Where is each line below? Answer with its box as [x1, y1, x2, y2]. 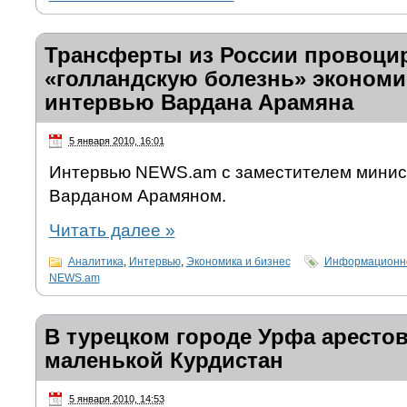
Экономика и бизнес [185, 254, 291, 268]
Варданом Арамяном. [48, 185, 226, 205]
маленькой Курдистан [44, 347, 283, 372]
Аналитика [67, 254, 124, 268]
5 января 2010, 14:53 [68, 392, 164, 404]
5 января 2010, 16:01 [68, 134, 164, 146]
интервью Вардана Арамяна [44, 89, 353, 114]
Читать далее [48, 220, 165, 240]
